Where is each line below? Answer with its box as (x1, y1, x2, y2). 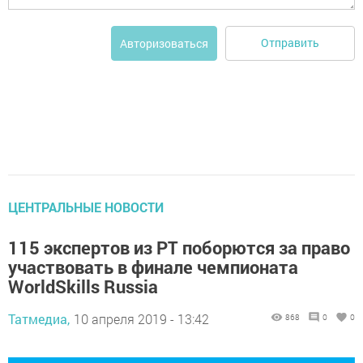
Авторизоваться (120, 35, 208, 51)
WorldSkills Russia (8, 274, 158, 298)
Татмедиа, (8, 310, 70, 327)
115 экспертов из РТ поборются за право (8, 235, 350, 259)
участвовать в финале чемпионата (8, 254, 298, 279)
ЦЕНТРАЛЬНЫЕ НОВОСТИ (8, 198, 164, 216)
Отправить (261, 35, 319, 51)
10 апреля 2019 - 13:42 (74, 310, 209, 327)
